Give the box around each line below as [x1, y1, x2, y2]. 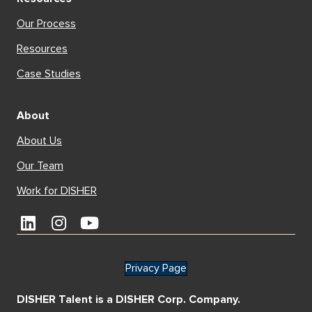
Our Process [17, 17, 76, 31]
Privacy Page [125, 261, 187, 276]
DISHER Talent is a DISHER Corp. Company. [17, 292, 240, 307]
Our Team [17, 159, 63, 173]
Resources [17, 42, 68, 56]
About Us [17, 134, 62, 148]
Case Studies [17, 67, 81, 81]
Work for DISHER [17, 184, 97, 198]
